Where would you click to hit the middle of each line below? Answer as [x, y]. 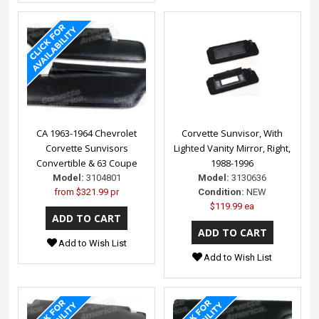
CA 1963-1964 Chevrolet [87, 134]
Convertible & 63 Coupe [87, 163]
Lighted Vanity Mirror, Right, [232, 148]
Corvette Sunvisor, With [232, 134]
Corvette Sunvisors [87, 148]
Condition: [221, 192]
